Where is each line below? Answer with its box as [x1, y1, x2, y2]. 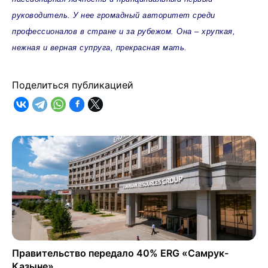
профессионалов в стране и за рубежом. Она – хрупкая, [12, 26, 235, 36]
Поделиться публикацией [12, 78, 133, 91]
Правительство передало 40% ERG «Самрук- [12, 246, 229, 259]
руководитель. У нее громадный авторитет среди [12, 10, 215, 20]
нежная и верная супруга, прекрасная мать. [12, 42, 187, 52]
